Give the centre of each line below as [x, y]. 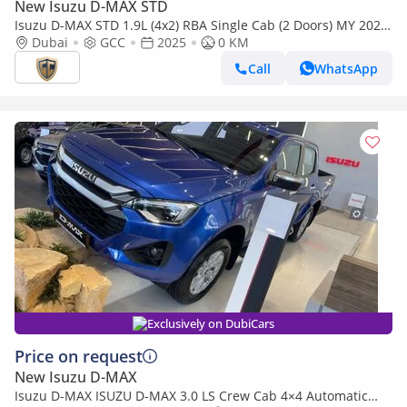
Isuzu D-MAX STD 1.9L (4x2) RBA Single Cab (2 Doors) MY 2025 [201, 25]
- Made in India [61, 42]
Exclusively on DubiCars [211, 323]
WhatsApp [346, 68]
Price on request [79, 356]
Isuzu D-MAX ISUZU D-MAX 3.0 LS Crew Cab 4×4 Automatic [191, 396]
